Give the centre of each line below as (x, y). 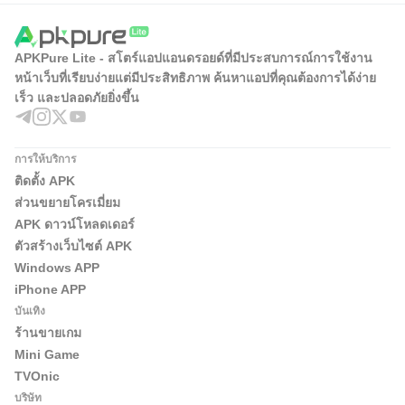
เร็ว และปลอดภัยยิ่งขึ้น (77, 97)
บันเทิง (30, 311)
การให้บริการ (45, 159)
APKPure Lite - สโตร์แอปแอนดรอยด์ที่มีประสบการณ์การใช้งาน (193, 57)
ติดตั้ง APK (45, 180)
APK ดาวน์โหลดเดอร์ (75, 224)
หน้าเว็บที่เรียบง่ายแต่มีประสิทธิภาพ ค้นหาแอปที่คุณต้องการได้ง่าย (195, 77)
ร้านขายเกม (48, 332)
